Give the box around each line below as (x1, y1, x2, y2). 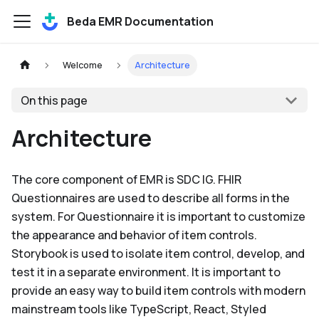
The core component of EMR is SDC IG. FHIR (11, 172, 241, 187)
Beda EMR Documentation (67, 14, 214, 29)
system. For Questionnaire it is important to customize (11, 209, 305, 224)
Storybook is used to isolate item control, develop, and (11, 246, 305, 261)
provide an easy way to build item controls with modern (11, 283, 305, 298)
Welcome (63, 58, 103, 72)
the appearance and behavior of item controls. (11, 227, 257, 243)
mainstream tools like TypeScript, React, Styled (11, 301, 266, 317)
